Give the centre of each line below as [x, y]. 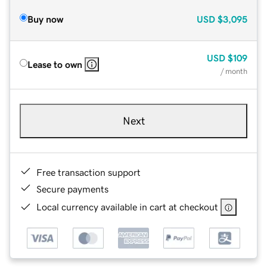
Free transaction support [89, 172]
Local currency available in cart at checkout [127, 207]
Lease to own [55, 64]
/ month [234, 71]
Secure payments [72, 189]
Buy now [45, 19]
